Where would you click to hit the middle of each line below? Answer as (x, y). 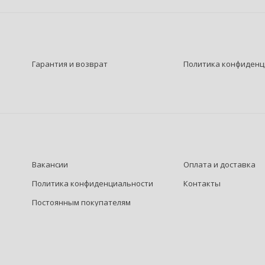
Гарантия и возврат (70, 64)
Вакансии (50, 164)
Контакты (202, 183)
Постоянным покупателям (81, 202)
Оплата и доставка (220, 164)
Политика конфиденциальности (92, 183)
